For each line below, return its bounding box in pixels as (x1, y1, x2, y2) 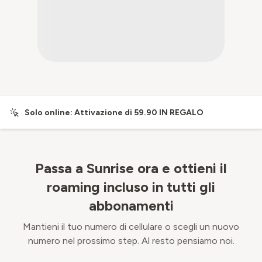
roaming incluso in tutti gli (47, 178, 215, 195)
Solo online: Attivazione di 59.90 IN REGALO (25, 108, 204, 118)
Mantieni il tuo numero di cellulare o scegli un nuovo (23, 221, 239, 232)
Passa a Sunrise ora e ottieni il (35, 160, 227, 177)
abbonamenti (88, 197, 174, 214)
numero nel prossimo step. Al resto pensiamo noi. (27, 235, 235, 246)
